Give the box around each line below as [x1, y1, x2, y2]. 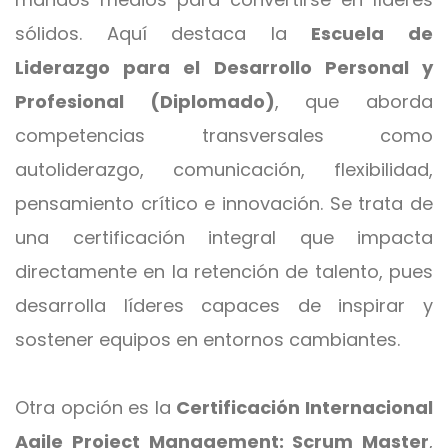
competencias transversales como [15, 123, 433, 148]
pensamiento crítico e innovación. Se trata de [15, 191, 433, 216]
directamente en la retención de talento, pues [15, 259, 433, 284]
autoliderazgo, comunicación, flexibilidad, [15, 157, 433, 182]
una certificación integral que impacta [15, 225, 433, 250]
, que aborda [274, 89, 434, 114]
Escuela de [311, 21, 434, 46]
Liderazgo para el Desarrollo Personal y [15, 55, 433, 80]
